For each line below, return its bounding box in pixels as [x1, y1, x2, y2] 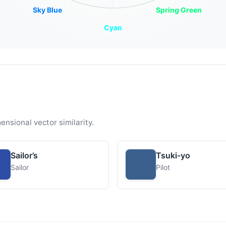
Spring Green [155, 5, 202, 15]
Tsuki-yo [156, 150, 190, 160]
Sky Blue [33, 5, 62, 14]
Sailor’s [11, 150, 38, 160]
